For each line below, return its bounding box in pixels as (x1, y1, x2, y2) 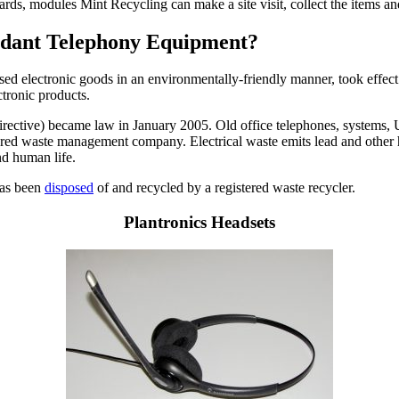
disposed (45, 180, 94, 196)
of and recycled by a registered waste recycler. (94, 180, 355, 196)
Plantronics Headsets (124, 213, 275, 232)
